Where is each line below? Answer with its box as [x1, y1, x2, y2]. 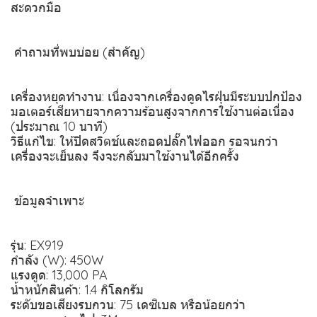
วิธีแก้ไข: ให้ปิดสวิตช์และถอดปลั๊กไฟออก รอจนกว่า [11, 133, 278, 149]
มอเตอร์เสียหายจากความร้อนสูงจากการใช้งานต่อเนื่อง [11, 103, 294, 120]
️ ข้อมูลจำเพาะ [11, 192, 84, 209]
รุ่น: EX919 [11, 237, 64, 253]
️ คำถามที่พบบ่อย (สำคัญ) [11, 44, 145, 60]
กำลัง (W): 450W [11, 252, 103, 268]
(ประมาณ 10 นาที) [11, 118, 108, 134]
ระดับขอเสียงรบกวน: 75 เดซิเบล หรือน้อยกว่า [11, 296, 246, 313]
